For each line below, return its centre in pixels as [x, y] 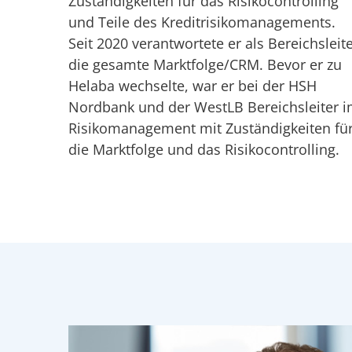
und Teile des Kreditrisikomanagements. [202, 22]
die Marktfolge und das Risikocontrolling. [204, 150]
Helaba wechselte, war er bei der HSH [192, 86]
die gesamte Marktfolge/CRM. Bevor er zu [205, 65]
